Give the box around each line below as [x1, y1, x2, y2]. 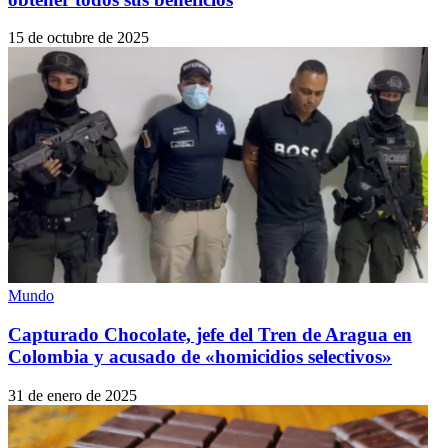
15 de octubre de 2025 [8, 29, 149, 47]
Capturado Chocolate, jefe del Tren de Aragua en [8, 324, 412, 346]
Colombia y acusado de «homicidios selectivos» [8, 346, 392, 368]
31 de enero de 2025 [8, 386, 137, 404]
